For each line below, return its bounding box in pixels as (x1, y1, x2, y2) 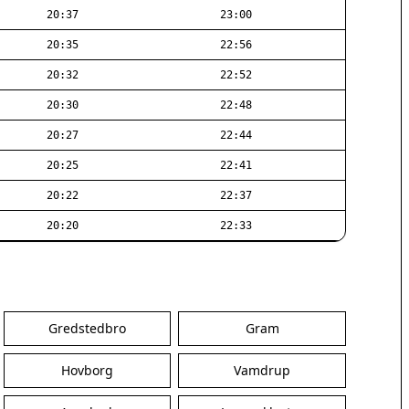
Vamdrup (234, 362, 291, 379)
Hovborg (61, 362, 114, 379)
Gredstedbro (48, 320, 127, 337)
